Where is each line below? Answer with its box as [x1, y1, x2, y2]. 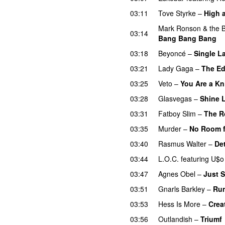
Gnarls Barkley [158, 183, 205, 194]
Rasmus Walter [158, 138, 206, 149]
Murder [158, 123, 181, 134]
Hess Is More [158, 198, 200, 209]
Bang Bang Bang [158, 33, 216, 43]
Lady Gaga [158, 63, 193, 73]
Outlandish [158, 213, 192, 224]
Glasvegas [158, 93, 192, 103]
